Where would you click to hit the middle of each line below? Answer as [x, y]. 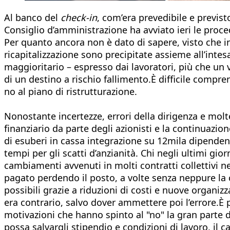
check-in [79, 17]
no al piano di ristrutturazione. [71, 91]
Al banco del [32, 17]
